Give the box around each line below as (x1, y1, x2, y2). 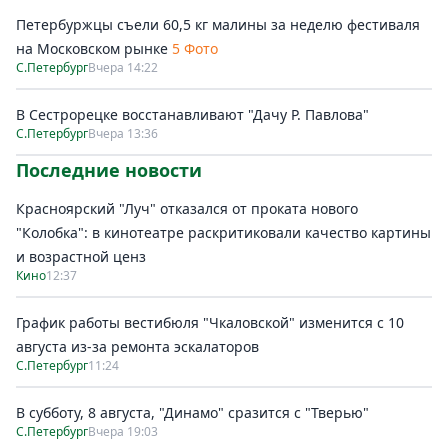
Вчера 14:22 (88, 59, 158, 76)
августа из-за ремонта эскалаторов (16, 337, 259, 356)
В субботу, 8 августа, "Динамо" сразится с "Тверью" (16, 403, 369, 422)
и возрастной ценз (16, 247, 146, 266)
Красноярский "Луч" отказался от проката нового (16, 199, 358, 218)
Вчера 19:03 (88, 423, 158, 440)
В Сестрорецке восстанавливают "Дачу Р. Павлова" (16, 105, 369, 124)
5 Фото (172, 39, 218, 58)
